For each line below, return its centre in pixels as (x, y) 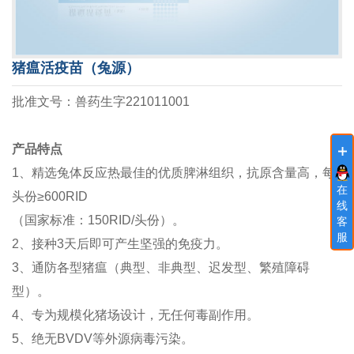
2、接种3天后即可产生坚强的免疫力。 (120, 243)
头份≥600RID (50, 196)
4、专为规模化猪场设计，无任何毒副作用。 (136, 314)
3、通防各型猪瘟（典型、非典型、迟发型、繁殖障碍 (161, 267)
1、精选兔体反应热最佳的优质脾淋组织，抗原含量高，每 (173, 172)
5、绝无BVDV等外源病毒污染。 (103, 338)
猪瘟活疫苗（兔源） (76, 68)
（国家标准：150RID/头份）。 (98, 220)
